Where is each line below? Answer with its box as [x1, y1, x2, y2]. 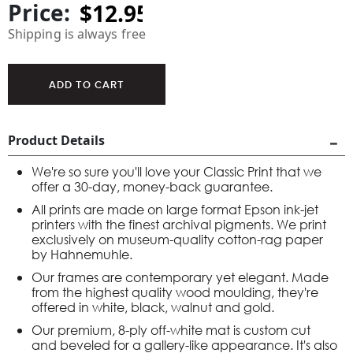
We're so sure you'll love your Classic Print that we [32, 163, 321, 180]
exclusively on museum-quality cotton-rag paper [32, 231, 323, 247]
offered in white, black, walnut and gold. [32, 299, 274, 315]
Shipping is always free [8, 25, 146, 43]
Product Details [8, 132, 105, 149]
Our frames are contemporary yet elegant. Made [32, 269, 329, 285]
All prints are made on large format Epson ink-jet [32, 201, 318, 217]
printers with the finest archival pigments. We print [32, 216, 326, 232]
